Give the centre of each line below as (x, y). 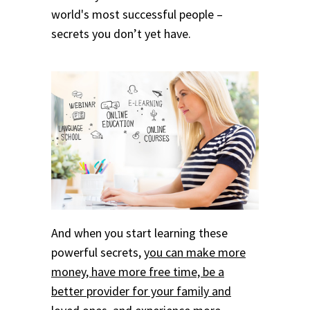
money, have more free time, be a (138, 272)
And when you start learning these (139, 233)
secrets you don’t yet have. (121, 34)
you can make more (195, 253)
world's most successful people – (137, 15)
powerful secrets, (98, 253)
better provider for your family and (141, 291)
